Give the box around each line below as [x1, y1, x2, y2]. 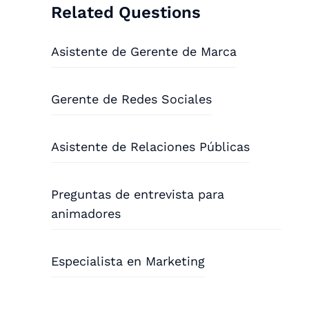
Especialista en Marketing [51, 254, 206, 268]
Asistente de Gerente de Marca [51, 44, 237, 59]
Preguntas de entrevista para [51, 187, 225, 201]
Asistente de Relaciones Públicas [51, 139, 250, 154]
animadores [51, 206, 121, 221]
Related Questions [51, 3, 201, 22]
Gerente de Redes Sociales [51, 92, 212, 106]
